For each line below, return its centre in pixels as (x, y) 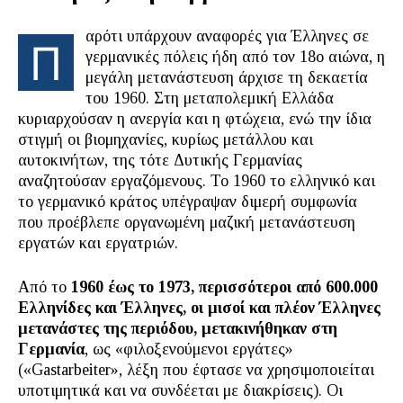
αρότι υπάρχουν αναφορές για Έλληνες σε (227, 36)
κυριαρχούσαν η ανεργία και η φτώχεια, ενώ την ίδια (195, 119)
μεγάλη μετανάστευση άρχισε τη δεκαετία (227, 77)
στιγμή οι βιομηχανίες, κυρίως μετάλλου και (166, 139)
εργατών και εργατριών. (98, 243)
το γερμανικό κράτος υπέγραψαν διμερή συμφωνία (188, 201)
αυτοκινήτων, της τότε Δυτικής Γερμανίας (160, 160)
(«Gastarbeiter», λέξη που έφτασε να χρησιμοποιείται (196, 370)
